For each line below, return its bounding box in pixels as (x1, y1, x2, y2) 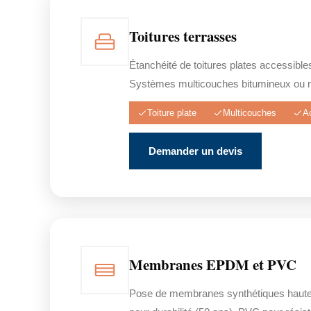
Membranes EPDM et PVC (129, 254, 296, 275)
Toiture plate (147, 108, 196, 118)
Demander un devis (149, 145, 242, 157)
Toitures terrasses (129, 26, 237, 47)
